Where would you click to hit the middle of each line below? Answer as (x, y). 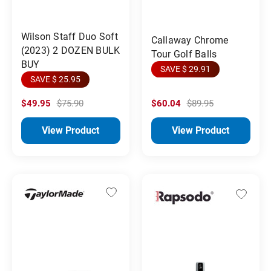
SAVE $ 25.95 (55, 79)
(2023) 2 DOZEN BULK (70, 50)
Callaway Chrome (190, 40)
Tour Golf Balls (184, 54)
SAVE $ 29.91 (185, 69)
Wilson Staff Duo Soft (69, 36)
